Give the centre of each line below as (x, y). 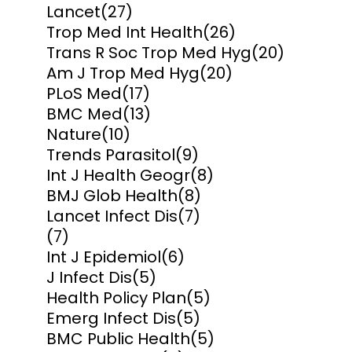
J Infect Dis (89, 278)
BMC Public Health (118, 339)
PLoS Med (84, 94)
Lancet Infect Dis (112, 216)
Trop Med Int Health (125, 33)
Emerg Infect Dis (111, 319)
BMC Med (84, 114)
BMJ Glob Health (112, 196)
